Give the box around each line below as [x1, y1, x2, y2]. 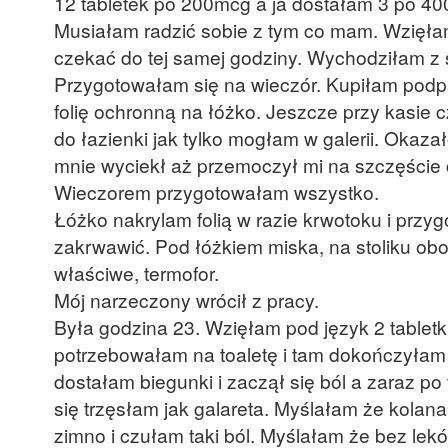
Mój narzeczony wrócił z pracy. [54, 286, 319, 313]
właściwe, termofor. [54, 259, 219, 286]
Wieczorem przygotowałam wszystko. [54, 178, 379, 205]
